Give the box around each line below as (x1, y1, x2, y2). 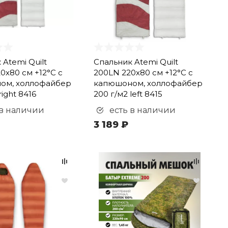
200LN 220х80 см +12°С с (94, 68, 193, 77)
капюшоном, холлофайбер (94, 78, 203, 88)
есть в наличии (107, 105, 176, 115)
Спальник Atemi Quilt (94, 57, 179, 67)
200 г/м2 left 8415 (94, 89, 163, 99)
